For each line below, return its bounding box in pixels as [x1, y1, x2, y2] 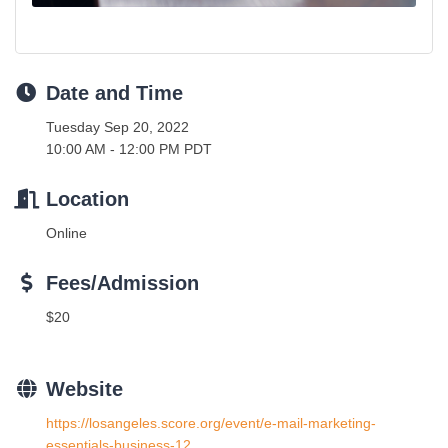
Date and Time [46, 82, 183, 105]
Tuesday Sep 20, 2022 [46, 119, 189, 136]
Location [46, 188, 129, 211]
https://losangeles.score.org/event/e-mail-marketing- [46, 415, 376, 432]
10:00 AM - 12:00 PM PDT [46, 141, 212, 158]
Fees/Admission [46, 272, 199, 295]
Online [46, 225, 87, 242]
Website [46, 378, 123, 401]
